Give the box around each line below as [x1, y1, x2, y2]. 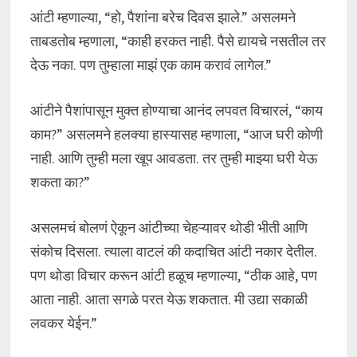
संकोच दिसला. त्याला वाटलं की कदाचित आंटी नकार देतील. [29, 242, 317, 261]
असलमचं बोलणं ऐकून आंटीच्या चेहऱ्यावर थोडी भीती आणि [29, 218, 308, 237]
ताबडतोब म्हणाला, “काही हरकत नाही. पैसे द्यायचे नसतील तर [29, 32, 326, 50]
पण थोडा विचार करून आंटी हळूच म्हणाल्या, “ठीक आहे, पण [29, 266, 317, 284]
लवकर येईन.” [29, 314, 97, 332]
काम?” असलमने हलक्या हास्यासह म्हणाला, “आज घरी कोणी [29, 125, 323, 143]
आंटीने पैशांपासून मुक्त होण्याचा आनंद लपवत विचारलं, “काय [29, 101, 323, 120]
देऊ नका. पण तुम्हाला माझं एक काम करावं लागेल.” [29, 56, 272, 74]
